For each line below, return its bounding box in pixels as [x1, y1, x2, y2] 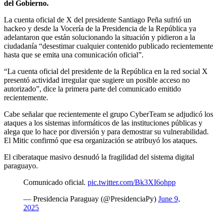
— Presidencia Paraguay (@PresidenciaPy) [23, 194, 158, 203]
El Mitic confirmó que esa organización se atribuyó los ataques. [4, 136, 198, 145]
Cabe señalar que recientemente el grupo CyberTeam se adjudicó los [4, 109, 213, 118]
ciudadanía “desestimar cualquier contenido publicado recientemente [4, 41, 213, 50]
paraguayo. [4, 161, 38, 170]
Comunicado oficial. [29, 178, 88, 186]
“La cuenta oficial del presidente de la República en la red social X [4, 67, 208, 75]
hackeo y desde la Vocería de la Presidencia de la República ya [4, 24, 196, 33]
